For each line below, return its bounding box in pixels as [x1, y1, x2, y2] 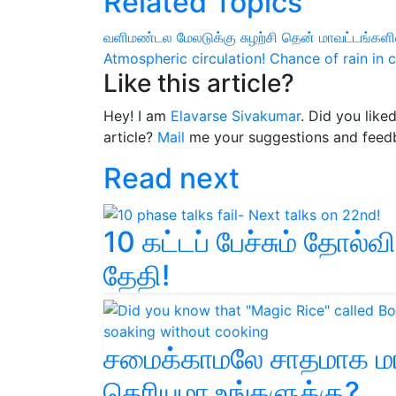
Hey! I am [103, 107, 171, 126]
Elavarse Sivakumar [171, 107, 301, 126]
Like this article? [103, 68, 294, 99]
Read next [103, 161, 240, 196]
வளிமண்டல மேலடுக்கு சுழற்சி [103, 28, 278, 47]
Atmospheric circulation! [103, 49, 265, 68]
